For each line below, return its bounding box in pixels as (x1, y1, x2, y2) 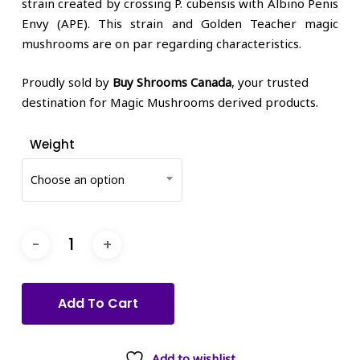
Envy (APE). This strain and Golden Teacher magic (21, 15, 339, 31)
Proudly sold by (21, 73, 112, 90)
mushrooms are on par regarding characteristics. (21, 35, 301, 51)
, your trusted (231, 73, 309, 90)
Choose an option (30, 172, 125, 187)
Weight (29, 136, 75, 153)
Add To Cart (57, 294, 138, 313)
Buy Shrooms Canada (112, 73, 231, 90)
